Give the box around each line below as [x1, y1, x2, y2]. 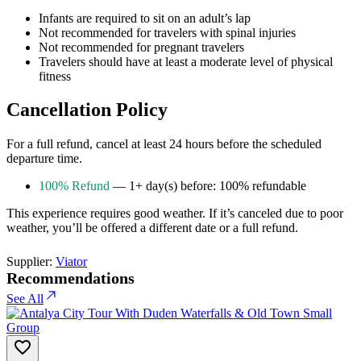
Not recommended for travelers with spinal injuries [39, 25, 296, 39]
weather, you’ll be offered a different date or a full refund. [6, 221, 298, 235]
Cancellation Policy [6, 99, 168, 121]
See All [6, 292, 44, 306]
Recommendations [6, 269, 135, 288]
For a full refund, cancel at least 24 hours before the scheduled [6, 137, 322, 151]
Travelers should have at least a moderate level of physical [39, 54, 333, 68]
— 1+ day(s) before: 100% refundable [110, 179, 306, 193]
